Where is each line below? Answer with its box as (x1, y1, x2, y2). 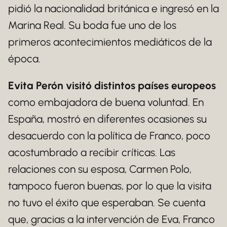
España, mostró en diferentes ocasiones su (8, 112, 207, 125)
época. (8, 52, 41, 65)
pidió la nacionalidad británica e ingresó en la (8, 2, 219, 15)
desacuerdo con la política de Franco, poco (8, 129, 210, 142)
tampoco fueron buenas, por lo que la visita (8, 179, 211, 192)
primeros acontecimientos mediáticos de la (8, 35, 212, 48)
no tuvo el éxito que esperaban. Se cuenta (8, 196, 205, 209)
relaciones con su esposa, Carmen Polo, (8, 163, 192, 175)
